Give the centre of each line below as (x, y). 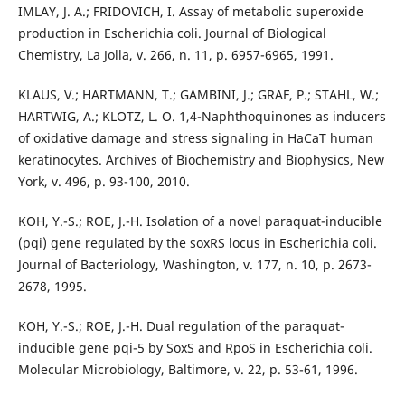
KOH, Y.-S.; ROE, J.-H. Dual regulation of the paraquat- (181, 326)
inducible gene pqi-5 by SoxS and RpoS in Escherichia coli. (195, 348)
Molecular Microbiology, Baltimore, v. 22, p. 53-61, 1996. (188, 370)
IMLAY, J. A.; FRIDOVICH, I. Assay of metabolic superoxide (190, 12)
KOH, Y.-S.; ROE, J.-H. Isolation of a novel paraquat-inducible (200, 221)
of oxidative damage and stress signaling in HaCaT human (195, 138)
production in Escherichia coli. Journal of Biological (172, 33)
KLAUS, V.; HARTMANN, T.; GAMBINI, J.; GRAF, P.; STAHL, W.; (198, 95)
